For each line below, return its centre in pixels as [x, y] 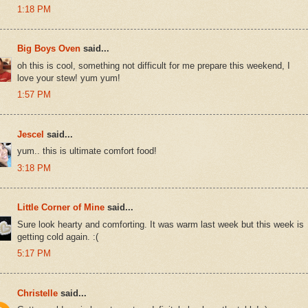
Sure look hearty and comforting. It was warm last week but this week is [161, 224]
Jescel [31, 134]
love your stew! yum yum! [69, 78]
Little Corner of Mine [61, 208]
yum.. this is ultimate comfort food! [87, 151]
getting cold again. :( [58, 236]
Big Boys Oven [49, 49]
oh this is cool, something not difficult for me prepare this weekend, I [154, 65]
